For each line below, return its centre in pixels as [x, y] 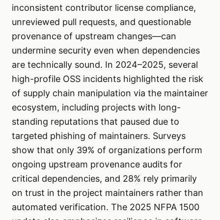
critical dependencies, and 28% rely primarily [104, 179]
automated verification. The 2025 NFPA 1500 [106, 207]
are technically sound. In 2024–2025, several [105, 65]
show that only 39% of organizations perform [107, 150]
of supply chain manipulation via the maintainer [110, 93]
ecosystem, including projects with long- [96, 108]
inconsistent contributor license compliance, [104, 8]
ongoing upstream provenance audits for [97, 165]
